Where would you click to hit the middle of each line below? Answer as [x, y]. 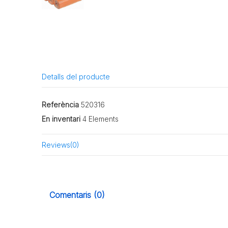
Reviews [56, 145]
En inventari [61, 119]
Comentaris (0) [77, 195]
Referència [61, 105]
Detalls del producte [76, 76]
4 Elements [101, 119]
